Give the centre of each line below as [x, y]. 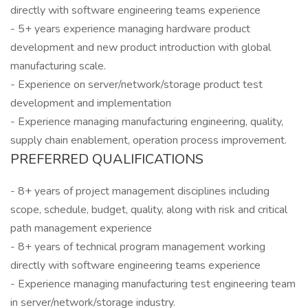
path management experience [81, 228]
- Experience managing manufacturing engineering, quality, [147, 122]
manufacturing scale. [58, 66]
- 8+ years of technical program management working [138, 247]
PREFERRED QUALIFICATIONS [107, 159]
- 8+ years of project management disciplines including [140, 191]
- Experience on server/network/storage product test [136, 85]
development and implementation [91, 103]
